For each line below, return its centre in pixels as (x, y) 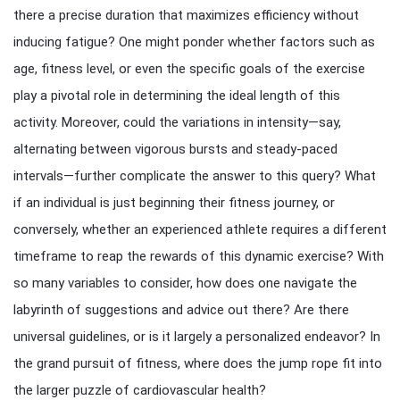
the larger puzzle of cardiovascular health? (140, 390)
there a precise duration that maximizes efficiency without (186, 15)
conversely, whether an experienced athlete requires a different (200, 229)
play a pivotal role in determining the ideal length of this (177, 96)
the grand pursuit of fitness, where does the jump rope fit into (198, 363)
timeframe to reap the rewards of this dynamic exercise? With (199, 256)
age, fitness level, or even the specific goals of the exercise (189, 69)
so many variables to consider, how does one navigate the (185, 283)
